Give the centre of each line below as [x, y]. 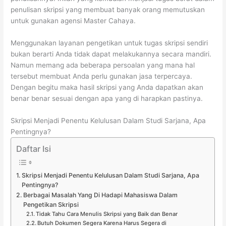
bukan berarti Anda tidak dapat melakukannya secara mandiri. [111, 54]
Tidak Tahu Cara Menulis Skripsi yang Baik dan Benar [106, 214]
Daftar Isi [34, 149]
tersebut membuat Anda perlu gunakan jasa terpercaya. [102, 76]
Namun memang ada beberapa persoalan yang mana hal [103, 65]
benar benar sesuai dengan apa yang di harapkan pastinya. [107, 99]
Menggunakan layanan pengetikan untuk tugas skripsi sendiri [109, 43]
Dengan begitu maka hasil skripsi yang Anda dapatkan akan [107, 88]
